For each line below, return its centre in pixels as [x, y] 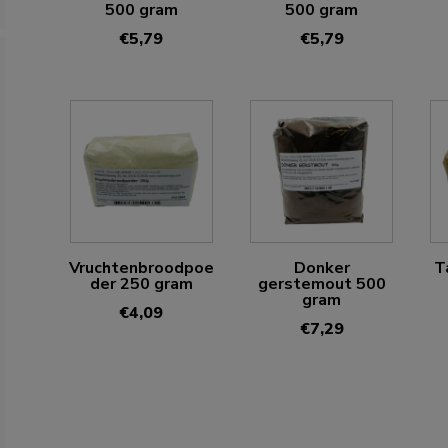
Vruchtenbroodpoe [141, 268]
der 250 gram [141, 284]
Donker [321, 268]
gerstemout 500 [321, 284]
